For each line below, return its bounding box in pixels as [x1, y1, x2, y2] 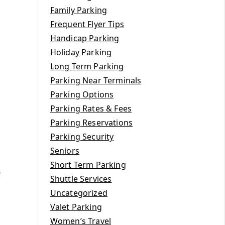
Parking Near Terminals [50, 75, 142, 86]
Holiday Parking [50, 47, 112, 58]
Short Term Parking [50, 159, 126, 170]
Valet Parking [50, 201, 102, 212]
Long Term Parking [50, 61, 124, 72]
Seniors [50, 145, 79, 156]
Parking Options [50, 89, 114, 100]
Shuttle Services [50, 173, 112, 184]
